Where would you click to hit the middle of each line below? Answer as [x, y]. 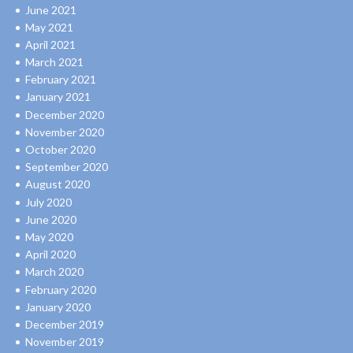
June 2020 [51, 219]
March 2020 [54, 272]
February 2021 [61, 80]
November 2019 [65, 342]
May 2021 [49, 27]
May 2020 [49, 236]
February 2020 [61, 289]
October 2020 [60, 150]
